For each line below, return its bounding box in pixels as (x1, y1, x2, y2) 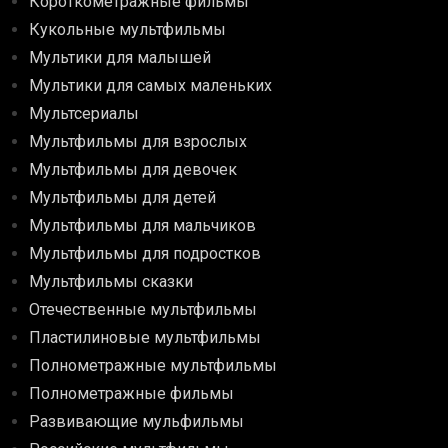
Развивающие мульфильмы (29, 412, 245, 432)
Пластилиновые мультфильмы (29, 328, 262, 348)
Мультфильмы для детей (29, 188, 217, 208)
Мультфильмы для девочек (29, 160, 238, 180)
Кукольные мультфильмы (29, 20, 227, 40)
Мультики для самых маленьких (29, 76, 273, 96)
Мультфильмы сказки (29, 272, 194, 292)
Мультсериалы (29, 104, 140, 124)
